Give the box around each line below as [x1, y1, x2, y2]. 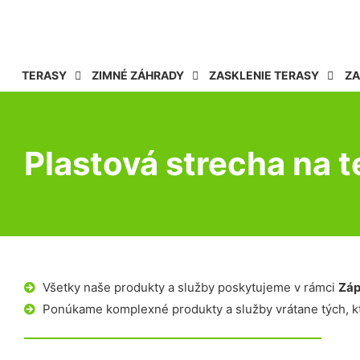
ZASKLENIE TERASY [209, 68, 320, 82]
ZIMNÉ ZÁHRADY [92, 68, 185, 82]
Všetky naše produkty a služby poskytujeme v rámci [42, 280, 338, 295]
